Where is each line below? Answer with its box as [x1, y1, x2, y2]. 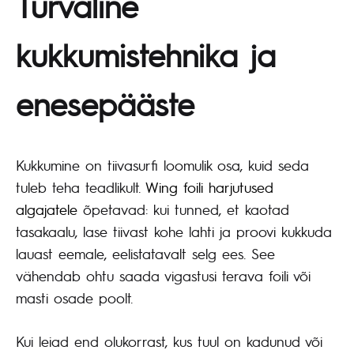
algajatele [16, 200, 77, 219]
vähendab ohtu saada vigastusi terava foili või [16, 266, 311, 285]
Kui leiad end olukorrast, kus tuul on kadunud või [16, 332, 322, 351]
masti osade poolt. [16, 288, 133, 307]
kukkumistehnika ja [16, 34, 276, 76]
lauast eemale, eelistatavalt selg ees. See [16, 244, 275, 263]
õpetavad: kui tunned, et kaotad [77, 200, 289, 219]
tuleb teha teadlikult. [16, 178, 145, 197]
